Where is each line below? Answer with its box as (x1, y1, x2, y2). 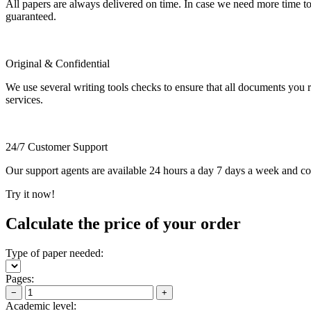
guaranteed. (6, 10, 56, 22)
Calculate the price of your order (6, 214, 241, 233)
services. (6, 93, 43, 106)
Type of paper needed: (6, 246, 103, 259)
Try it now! (6, 187, 55, 200)
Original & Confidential (6, 57, 110, 69)
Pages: (6, 272, 34, 285)
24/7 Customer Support (6, 140, 108, 153)
